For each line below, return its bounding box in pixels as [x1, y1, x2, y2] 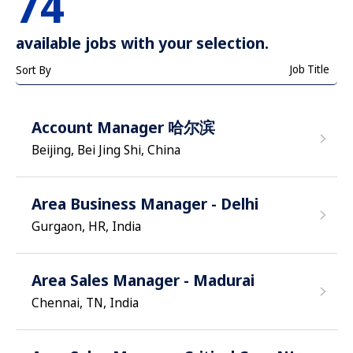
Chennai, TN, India [32, 294, 139, 311]
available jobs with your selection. [16, 32, 269, 54]
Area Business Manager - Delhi [32, 193, 258, 214]
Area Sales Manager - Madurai [32, 269, 255, 291]
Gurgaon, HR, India [32, 217, 141, 235]
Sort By [16, 61, 51, 77]
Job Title [290, 61, 329, 76]
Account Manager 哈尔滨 [32, 117, 215, 138]
